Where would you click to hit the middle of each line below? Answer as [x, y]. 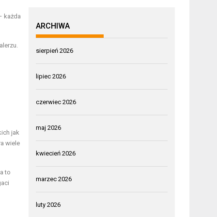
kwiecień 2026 [56, 153]
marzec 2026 [54, 179]
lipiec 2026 [51, 76]
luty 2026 [48, 204]
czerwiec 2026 [56, 102]
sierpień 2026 [55, 50]
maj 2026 [49, 127]
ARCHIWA [53, 26]
